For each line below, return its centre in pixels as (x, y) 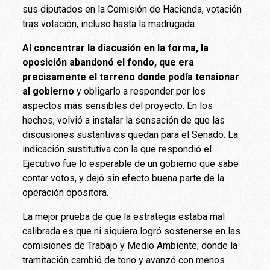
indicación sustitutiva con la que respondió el (117, 149)
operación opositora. (66, 192)
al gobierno (49, 91)
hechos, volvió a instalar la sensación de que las (124, 120)
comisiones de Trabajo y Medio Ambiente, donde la (130, 245)
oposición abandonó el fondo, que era (108, 62)
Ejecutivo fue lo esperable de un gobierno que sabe (131, 163)
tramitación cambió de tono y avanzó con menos (124, 260)
